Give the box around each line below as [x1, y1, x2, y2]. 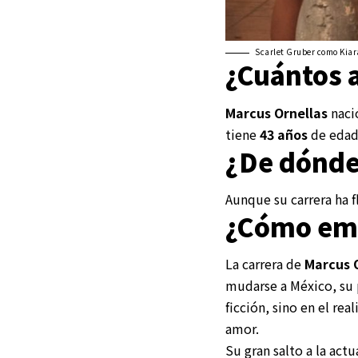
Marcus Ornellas [225, 102, 328, 122]
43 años [260, 124, 308, 144]
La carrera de [225, 254, 304, 274]
